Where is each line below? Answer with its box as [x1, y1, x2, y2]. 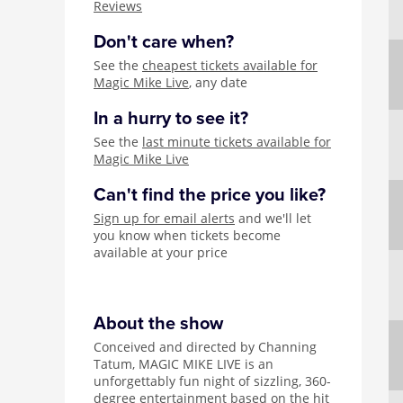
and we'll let [235, 210, 311, 227]
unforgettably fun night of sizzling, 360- [94, 372, 331, 390]
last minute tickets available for [142, 133, 331, 150]
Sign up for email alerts [94, 210, 235, 227]
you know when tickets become [94, 227, 281, 244]
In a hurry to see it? [94, 108, 248, 130]
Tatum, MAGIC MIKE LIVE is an [94, 355, 273, 372]
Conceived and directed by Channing [94, 338, 317, 355]
